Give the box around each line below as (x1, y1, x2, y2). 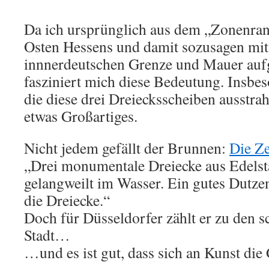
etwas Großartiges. (24, 106, 138, 126)
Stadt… (24, 225, 70, 245)
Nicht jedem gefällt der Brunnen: (24, 138, 229, 158)
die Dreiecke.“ (24, 190, 110, 210)
